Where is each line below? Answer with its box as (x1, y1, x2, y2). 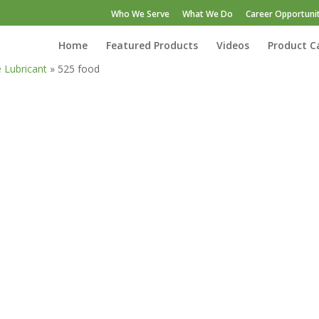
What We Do (182, 8, 233, 20)
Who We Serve (111, 8, 169, 20)
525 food (58, 62, 100, 75)
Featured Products (106, 38, 198, 52)
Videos (216, 38, 249, 52)
